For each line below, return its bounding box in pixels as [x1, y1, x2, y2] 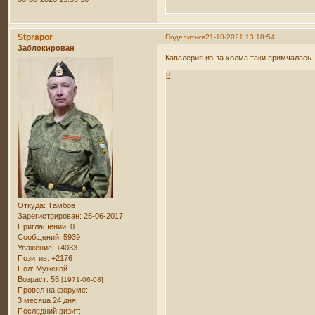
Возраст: [18, 274, 49, 283]
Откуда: [18, 200, 46, 210]
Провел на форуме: [18, 285, 89, 294]
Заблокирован [18, 44, 75, 53]
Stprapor [18, 32, 53, 43]
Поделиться [165, 33, 206, 41]
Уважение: [18, 243, 55, 252]
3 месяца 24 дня [18, 295, 77, 304]
